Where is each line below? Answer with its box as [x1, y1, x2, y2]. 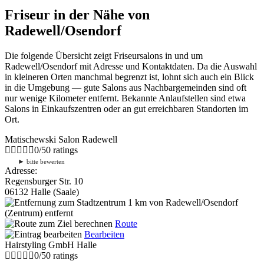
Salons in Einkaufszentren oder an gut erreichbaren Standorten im [5, 103, 248, 114]
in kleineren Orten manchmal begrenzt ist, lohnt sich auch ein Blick [5, 71, 254, 82]
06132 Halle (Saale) [5, 186, 79, 197]
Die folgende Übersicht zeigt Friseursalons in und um [5, 50, 203, 61]
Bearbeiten [84, 229, 124, 239]
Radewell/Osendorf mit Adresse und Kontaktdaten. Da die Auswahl [5, 61, 257, 71]
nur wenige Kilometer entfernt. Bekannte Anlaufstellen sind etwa [5, 93, 246, 103]
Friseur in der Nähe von [5, 6, 150, 22]
